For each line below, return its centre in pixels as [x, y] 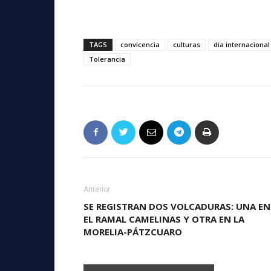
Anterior [97, 189]
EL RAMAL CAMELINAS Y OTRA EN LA [164, 219]
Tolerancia [107, 59]
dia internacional [242, 44]
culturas [187, 44]
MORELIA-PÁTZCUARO [133, 231]
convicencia [140, 44]
